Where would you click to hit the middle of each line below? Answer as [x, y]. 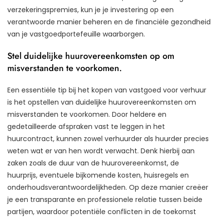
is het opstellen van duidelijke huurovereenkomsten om [102, 102]
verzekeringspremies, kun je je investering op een [91, 10]
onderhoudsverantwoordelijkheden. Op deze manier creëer [108, 188]
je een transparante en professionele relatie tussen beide [105, 200]
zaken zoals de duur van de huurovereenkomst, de [93, 163]
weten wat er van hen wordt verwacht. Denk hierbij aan [101, 151]
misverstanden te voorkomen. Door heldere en [87, 115]
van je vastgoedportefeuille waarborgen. [76, 34]
